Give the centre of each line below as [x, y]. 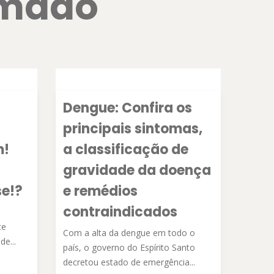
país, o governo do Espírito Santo [129, 247]
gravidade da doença [137, 170]
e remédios [100, 191]
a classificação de [126, 150]
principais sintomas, [133, 129]
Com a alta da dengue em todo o [129, 233]
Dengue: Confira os [128, 108]
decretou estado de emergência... [129, 262]
